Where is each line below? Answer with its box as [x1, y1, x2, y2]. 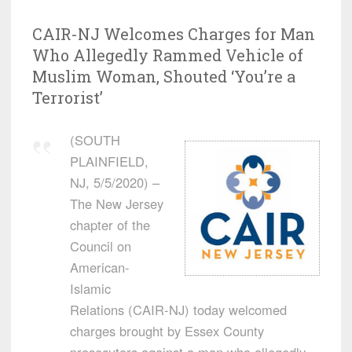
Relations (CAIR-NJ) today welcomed [70, 300, 287, 320]
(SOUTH [70, 130, 120, 150]
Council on [70, 236, 131, 256]
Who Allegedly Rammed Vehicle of [32, 45, 303, 66]
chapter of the [70, 215, 150, 235]
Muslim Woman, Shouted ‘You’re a [32, 66, 295, 87]
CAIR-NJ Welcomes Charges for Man [32, 24, 315, 45]
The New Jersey [70, 194, 163, 214]
